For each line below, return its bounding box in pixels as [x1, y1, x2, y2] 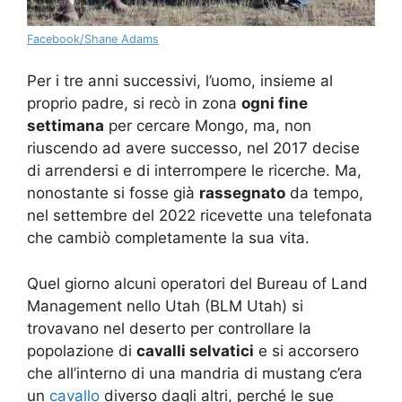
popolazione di [27, 341, 136, 360]
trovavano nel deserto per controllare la [27, 319, 311, 337]
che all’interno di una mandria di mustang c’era [27, 363, 363, 382]
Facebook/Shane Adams [27, 31, 159, 46]
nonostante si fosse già [27, 184, 199, 203]
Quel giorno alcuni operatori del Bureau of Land [27, 274, 368, 293]
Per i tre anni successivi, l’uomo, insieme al [27, 72, 333, 91]
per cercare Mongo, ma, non [104, 117, 311, 135]
